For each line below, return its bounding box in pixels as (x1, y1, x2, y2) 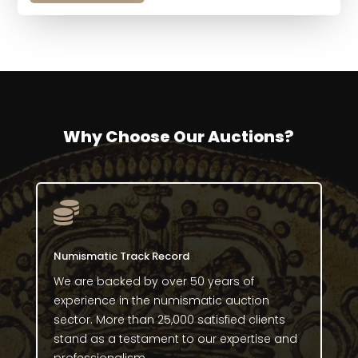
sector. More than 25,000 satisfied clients (53, 312, 285, 328)
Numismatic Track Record (53, 249, 189, 265)
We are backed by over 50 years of (53, 273, 254, 290)
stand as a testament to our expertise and (53, 331, 297, 348)
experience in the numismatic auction (53, 292, 269, 309)
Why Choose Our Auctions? (63, 125, 295, 149)
